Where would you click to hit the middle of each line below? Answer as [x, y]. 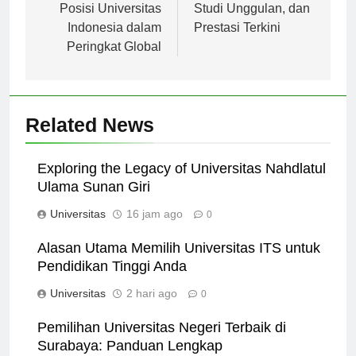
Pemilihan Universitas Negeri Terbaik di [162, 341]
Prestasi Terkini [237, 41]
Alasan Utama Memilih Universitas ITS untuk [179, 262]
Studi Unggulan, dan [252, 22]
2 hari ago [152, 307]
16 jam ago [155, 228]
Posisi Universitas [110, 22]
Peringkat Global [114, 60]
